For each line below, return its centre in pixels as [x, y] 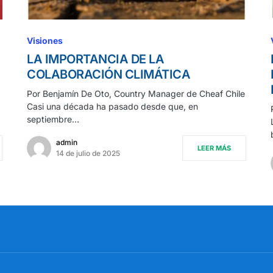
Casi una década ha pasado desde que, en [112, 107]
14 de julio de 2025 [88, 154]
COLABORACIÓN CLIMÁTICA [108, 75]
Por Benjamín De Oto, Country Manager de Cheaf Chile [136, 94]
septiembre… [53, 119]
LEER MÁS [214, 148]
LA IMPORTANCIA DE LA [95, 59]
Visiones [45, 41]
